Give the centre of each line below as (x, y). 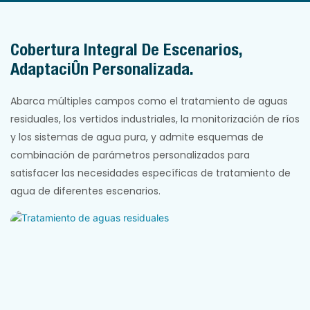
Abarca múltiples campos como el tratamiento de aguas (149, 101)
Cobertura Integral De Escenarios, (127, 49)
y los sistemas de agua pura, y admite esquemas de (137, 137)
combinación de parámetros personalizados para (130, 155)
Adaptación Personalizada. (102, 69)
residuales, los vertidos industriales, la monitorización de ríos (155, 119)
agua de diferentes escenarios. (85, 191)
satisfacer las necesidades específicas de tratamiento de (151, 173)
